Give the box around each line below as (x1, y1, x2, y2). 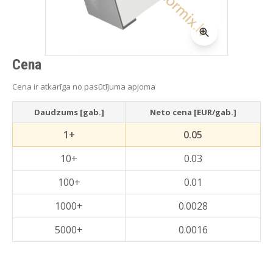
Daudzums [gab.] (34, 107, 104, 118)
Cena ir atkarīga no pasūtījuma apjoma (12, 81, 155, 92)
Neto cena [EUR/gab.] (149, 107, 236, 118)
